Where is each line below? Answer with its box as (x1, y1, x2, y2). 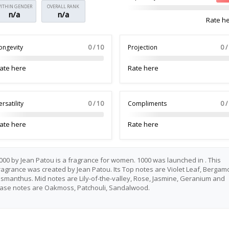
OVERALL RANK (47, 3, 80, 10)
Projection (127, 43, 157, 52)
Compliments (127, 99, 167, 108)
